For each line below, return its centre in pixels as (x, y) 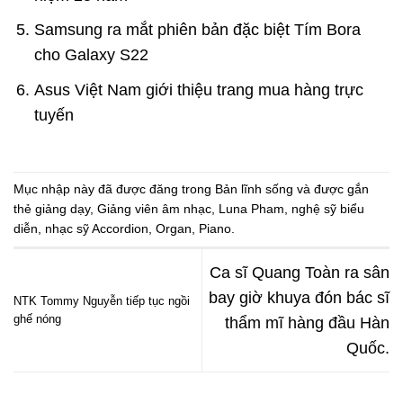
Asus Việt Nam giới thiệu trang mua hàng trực (198, 90)
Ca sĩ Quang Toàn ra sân (300, 273)
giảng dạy (63, 209)
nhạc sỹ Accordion (97, 229)
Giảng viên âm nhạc (154, 209)
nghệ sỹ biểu (328, 209)
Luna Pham (251, 209)
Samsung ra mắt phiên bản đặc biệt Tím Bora (197, 30)
